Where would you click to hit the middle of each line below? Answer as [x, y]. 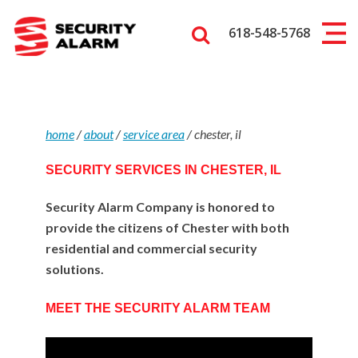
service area [153, 134]
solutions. [74, 269]
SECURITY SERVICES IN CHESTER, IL [163, 170]
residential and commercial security [151, 248]
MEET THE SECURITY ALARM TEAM [157, 308]
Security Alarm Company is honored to [160, 207]
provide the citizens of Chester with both [167, 227]
